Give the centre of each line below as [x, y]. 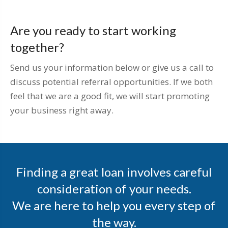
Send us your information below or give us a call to [112, 68]
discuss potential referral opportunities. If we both [111, 82]
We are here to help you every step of [114, 206]
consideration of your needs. [114, 189]
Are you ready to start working [93, 31]
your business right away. [62, 110]
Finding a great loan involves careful [114, 172]
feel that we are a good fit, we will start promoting [110, 96]
